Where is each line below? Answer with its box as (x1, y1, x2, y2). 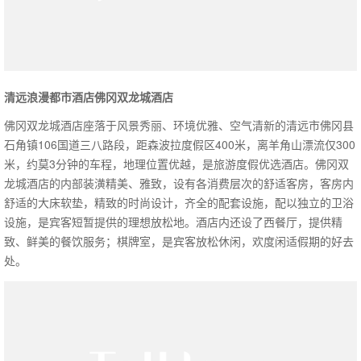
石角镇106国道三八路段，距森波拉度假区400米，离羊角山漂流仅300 (4, 136, 355, 153)
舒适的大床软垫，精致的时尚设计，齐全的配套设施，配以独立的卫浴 (4, 194, 354, 211)
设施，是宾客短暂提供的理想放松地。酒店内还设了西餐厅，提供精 (4, 214, 342, 230)
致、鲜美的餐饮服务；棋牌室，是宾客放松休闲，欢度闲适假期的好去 (4, 233, 354, 250)
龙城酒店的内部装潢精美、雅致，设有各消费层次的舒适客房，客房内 (4, 175, 354, 192)
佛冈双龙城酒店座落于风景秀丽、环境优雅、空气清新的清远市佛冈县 (4, 117, 354, 134)
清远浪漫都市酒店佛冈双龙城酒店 (4, 88, 173, 105)
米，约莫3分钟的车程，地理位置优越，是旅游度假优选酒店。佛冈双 (4, 156, 349, 172)
